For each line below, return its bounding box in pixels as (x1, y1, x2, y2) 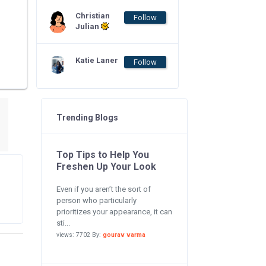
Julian (75, 22, 101, 31)
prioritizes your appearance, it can (56, 207, 172, 216)
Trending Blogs (56, 113, 118, 122)
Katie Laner (75, 56, 118, 65)
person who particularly (56, 196, 137, 205)
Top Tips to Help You (56, 149, 149, 160)
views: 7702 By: (56, 231, 103, 239)
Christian (75, 11, 110, 20)
